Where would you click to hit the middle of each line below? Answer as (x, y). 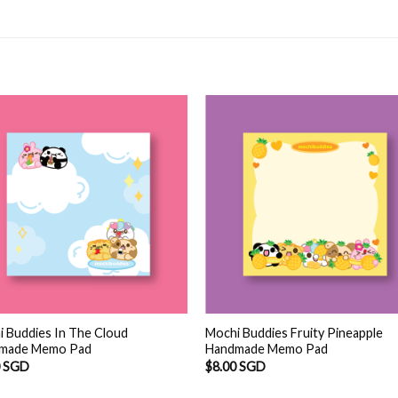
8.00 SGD (239, 366)
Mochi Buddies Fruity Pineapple (295, 333)
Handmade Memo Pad (267, 349)
